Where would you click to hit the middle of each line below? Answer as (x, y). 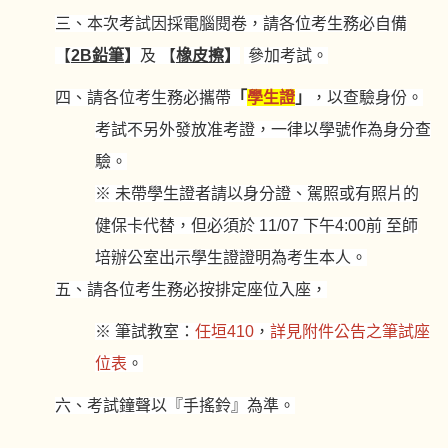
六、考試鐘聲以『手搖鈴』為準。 (175, 405)
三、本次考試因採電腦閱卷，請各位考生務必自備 (231, 23)
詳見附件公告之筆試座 (350, 331)
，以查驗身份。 (367, 97)
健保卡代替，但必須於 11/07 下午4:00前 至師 (256, 225)
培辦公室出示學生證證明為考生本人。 (231, 257)
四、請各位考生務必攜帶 (143, 97)
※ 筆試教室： (145, 331)
